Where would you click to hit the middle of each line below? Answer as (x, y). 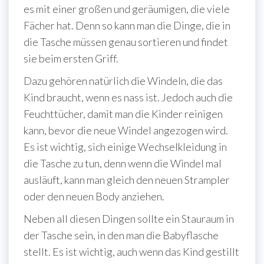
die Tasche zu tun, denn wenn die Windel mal (123, 163)
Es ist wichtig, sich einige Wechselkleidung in (125, 146)
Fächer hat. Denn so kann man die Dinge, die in (127, 25)
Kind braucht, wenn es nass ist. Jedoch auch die (128, 97)
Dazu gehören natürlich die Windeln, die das (123, 80)
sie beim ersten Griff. (71, 58)
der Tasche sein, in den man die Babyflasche (121, 235)
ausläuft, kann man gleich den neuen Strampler (127, 179)
